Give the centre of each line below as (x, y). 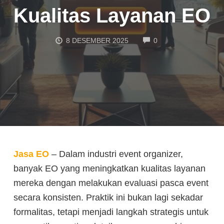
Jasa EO (31, 154)
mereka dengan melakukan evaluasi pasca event (111, 183)
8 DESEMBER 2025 (97, 41)
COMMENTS (178, 40)
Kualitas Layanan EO (112, 15)
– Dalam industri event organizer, (116, 154)
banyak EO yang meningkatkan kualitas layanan (109, 168)
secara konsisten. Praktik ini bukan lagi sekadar (108, 197)
